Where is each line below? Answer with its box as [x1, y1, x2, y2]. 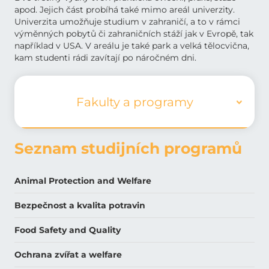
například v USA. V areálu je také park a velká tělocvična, [14, 40, 249, 51]
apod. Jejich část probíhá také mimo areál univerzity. [14, 4, 235, 15]
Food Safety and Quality [14, 225, 121, 235]
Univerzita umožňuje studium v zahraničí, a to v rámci [14, 16, 240, 27]
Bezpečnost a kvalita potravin [14, 200, 145, 211]
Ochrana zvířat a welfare [14, 249, 122, 260]
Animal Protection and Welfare [14, 175, 151, 186]
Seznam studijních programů [14, 139, 242, 157]
